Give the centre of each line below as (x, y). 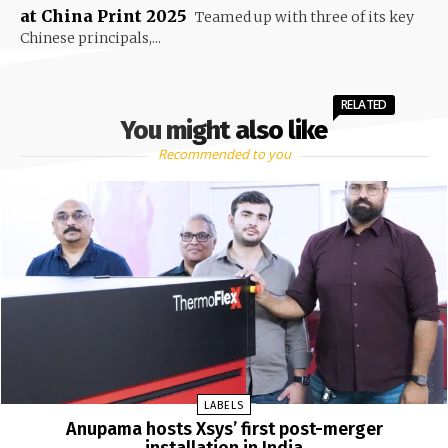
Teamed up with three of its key (303, 17)
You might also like (224, 131)
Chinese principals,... (90, 38)
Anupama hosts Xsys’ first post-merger (224, 429)
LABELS (224, 406)
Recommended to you (224, 154)
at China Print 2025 (103, 16)
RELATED (364, 105)
